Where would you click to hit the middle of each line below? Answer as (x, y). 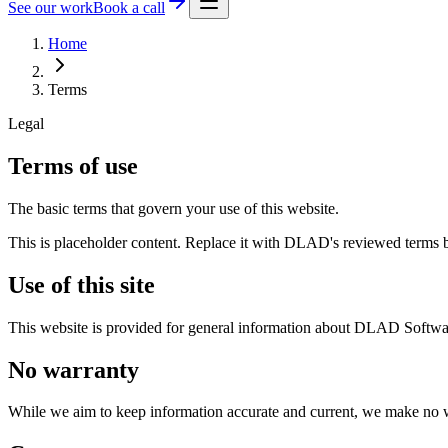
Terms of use (73, 165)
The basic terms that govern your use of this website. (173, 208)
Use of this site (81, 284)
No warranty (73, 369)
